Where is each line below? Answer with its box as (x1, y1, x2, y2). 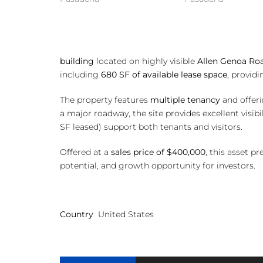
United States (98, 209, 154, 220)
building (60, 56, 94, 66)
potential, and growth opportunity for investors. (60, 160, 255, 171)
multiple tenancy (150, 95, 220, 105)
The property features (60, 95, 150, 105)
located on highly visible (94, 56, 197, 66)
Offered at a (60, 147, 111, 157)
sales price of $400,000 (111, 147, 205, 157)
